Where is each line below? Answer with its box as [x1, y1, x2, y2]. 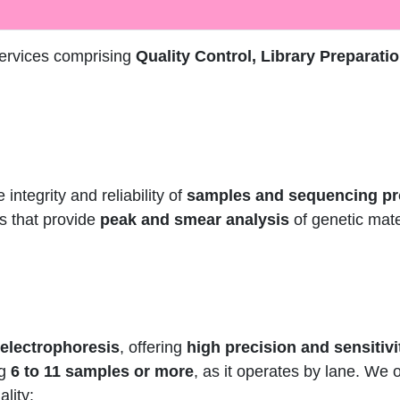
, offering [120, 338, 187, 357]
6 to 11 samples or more [11, 362, 194, 381]
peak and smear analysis [100, 211, 289, 229]
